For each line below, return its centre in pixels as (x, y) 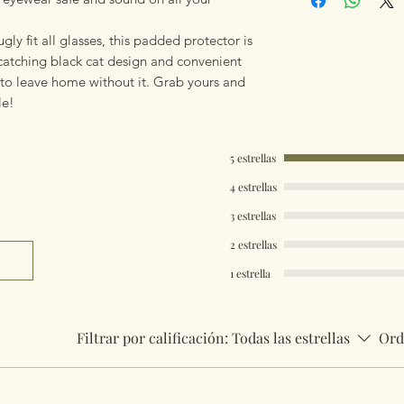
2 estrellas (253, 244)
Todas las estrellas (291, 337)
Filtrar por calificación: (152, 337)
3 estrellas (253, 215)
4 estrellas (253, 186)
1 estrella (250, 273)
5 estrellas (253, 157)
